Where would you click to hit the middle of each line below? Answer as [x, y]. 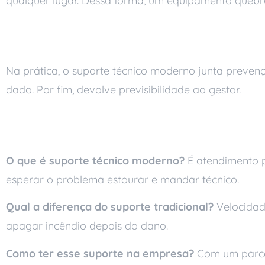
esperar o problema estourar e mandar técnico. [122, 179]
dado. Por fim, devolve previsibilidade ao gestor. [123, 90]
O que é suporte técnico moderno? [95, 160]
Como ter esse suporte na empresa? [100, 253]
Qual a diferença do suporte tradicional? [110, 207]
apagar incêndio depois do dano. [87, 226]
